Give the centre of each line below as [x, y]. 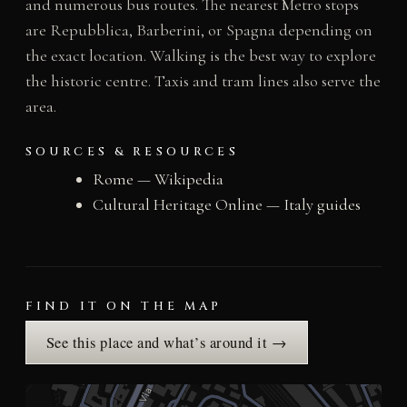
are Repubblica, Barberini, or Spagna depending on [199, 30]
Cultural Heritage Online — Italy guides [226, 205]
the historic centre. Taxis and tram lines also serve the [203, 81]
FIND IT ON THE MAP [124, 307]
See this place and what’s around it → [167, 343]
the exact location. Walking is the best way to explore [200, 56]
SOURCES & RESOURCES [132, 152]
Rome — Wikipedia [158, 179]
